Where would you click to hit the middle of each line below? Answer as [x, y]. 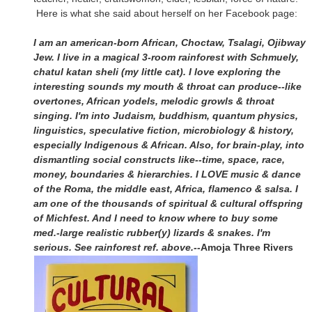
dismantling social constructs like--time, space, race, [159, 159]
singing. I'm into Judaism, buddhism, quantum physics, [166, 115]
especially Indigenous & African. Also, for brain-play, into [169, 145]
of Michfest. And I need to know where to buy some [156, 218]
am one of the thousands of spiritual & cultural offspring [168, 203]
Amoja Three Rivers [247, 247]
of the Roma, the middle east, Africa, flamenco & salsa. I [166, 188]
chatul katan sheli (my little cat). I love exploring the [157, 71]
